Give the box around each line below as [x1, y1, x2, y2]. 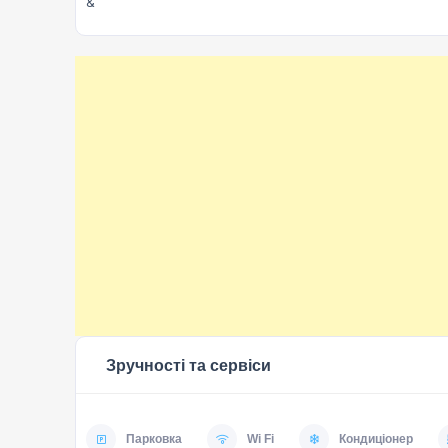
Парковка [126, 431, 182, 446]
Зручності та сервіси [106, 355, 271, 374]
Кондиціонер [339, 431, 413, 446]
